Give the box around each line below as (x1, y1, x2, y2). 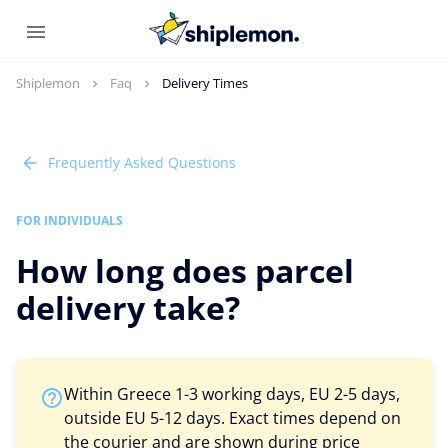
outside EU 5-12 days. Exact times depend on (64, 407, 401, 429)
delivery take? (16, 286, 240, 329)
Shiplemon (16, 74, 80, 92)
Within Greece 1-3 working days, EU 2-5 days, (64, 383, 400, 405)
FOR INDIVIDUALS (16, 212, 123, 229)
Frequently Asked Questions (48, 153, 236, 172)
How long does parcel (16, 249, 354, 292)
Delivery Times (162, 74, 248, 92)
